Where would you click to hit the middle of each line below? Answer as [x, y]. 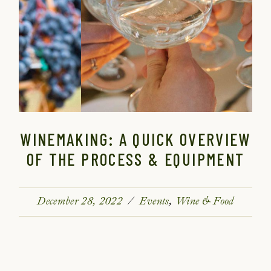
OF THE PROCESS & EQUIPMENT [135, 159]
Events [154, 201]
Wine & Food [204, 201]
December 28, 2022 [80, 201]
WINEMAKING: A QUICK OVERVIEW [135, 139]
